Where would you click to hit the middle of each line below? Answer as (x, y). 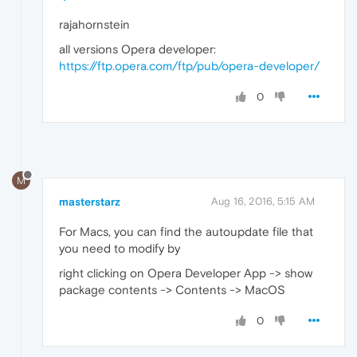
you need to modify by (120, 249)
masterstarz (90, 202)
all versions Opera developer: (137, 49)
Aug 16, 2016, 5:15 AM (263, 202)
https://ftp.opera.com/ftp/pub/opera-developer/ (189, 66)
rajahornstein (94, 25)
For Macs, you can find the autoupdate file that (186, 232)
